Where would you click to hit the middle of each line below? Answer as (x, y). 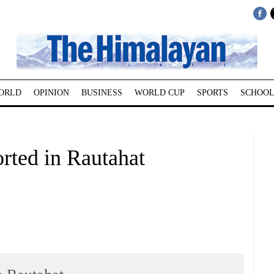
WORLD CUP (159, 93)
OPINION (51, 93)
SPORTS (212, 93)
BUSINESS (102, 93)
